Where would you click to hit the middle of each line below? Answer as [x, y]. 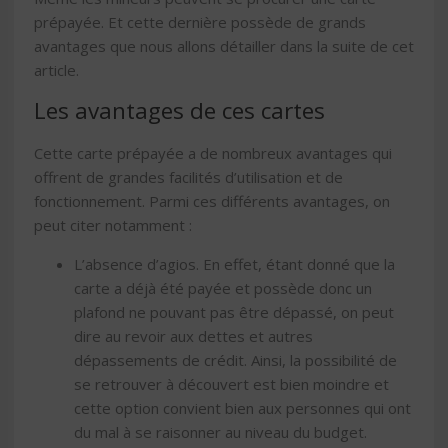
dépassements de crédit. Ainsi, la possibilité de [235, 360]
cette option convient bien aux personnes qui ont [242, 408]
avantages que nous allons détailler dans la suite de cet [224, 45]
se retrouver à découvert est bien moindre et [231, 384]
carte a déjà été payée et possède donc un [223, 288]
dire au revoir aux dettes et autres [193, 336]
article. [56, 69]
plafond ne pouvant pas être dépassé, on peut [234, 312]
